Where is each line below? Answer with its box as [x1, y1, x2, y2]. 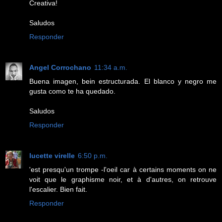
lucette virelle [29, 151, 75, 160]
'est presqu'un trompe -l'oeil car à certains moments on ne [29, 165, 217, 173]
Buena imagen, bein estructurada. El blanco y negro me [29, 77, 217, 85]
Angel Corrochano [29, 63, 91, 71]
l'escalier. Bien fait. [29, 185, 87, 193]
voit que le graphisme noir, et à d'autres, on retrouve [29, 175, 217, 183]
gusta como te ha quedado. [29, 87, 115, 95]
